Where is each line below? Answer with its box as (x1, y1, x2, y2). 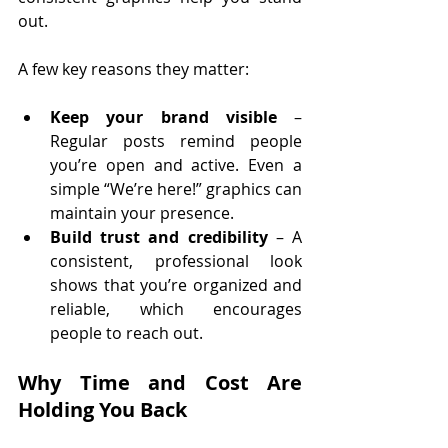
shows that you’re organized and (50, 273, 302, 296)
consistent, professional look (50, 249, 302, 272)
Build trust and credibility (50, 225, 268, 248)
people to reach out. (50, 321, 203, 344)
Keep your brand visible (50, 105, 277, 128)
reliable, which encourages (50, 297, 302, 320)
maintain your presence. (50, 201, 234, 224)
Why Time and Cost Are (18, 368, 302, 396)
